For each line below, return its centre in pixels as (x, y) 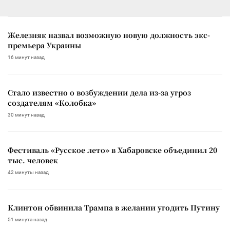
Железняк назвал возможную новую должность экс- (109, 35)
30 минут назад (26, 114)
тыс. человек (33, 160)
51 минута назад (27, 219)
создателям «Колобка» (52, 102)
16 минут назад (26, 57)
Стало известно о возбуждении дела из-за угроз (99, 92)
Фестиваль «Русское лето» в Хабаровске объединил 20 (112, 150)
